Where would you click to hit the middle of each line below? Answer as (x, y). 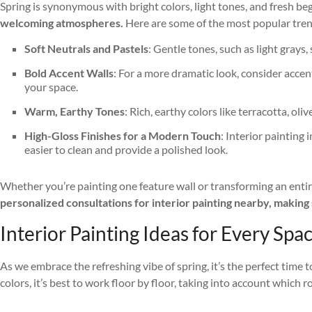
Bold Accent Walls (69, 73)
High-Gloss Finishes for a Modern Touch (123, 136)
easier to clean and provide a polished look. (126, 150)
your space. (51, 87)
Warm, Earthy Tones (75, 111)
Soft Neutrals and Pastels (86, 49)
